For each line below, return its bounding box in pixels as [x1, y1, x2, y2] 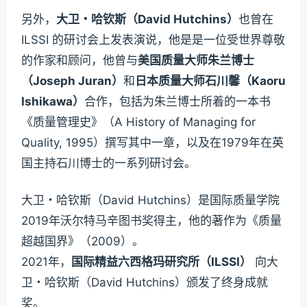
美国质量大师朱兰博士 [138, 53, 254, 67]
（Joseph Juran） [21, 73, 123, 88]
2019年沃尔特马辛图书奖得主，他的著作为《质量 [21, 213, 282, 228]
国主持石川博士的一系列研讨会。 [21, 156, 196, 170]
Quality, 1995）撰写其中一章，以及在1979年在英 [21, 135, 284, 149]
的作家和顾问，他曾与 [21, 53, 138, 67]
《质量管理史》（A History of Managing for [21, 114, 256, 129]
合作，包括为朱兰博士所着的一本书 [84, 94, 271, 108]
